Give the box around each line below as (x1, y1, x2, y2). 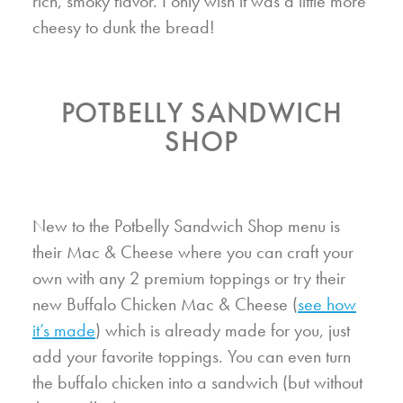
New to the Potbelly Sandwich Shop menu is (32, 214, 340, 238)
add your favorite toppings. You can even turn (32, 345, 351, 369)
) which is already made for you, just (95, 318, 350, 343)
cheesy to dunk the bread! (32, 15, 215, 40)
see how (298, 292, 356, 317)
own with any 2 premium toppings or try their (32, 266, 345, 291)
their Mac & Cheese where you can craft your (32, 240, 354, 264)
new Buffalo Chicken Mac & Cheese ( (32, 292, 298, 317)
